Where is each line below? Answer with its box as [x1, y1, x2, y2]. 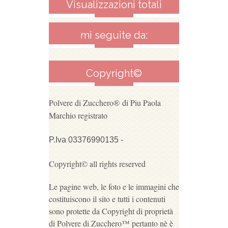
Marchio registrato [49, 110, 107, 121]
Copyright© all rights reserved [49, 158, 146, 169]
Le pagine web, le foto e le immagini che [49, 181, 179, 192]
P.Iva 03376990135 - [49, 135, 123, 145]
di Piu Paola [122, 97, 161, 108]
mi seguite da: [80, 29, 148, 42]
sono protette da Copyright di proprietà [49, 206, 173, 217]
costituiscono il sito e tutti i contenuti [49, 193, 165, 205]
